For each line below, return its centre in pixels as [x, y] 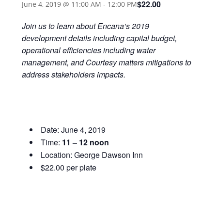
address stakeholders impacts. [73, 74]
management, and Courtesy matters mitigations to [106, 62]
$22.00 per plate [68, 167]
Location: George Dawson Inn [92, 155]
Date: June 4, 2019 [73, 129]
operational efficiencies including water [88, 50]
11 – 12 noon [85, 142]
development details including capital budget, [99, 38]
